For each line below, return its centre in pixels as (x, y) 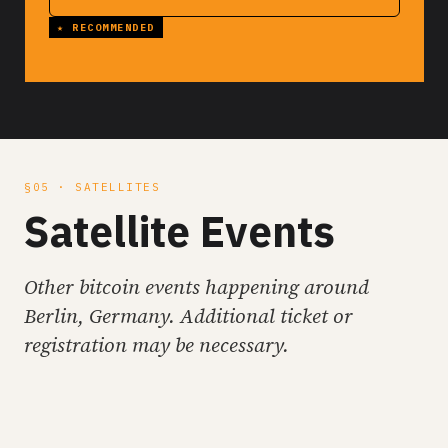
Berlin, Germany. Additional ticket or (188, 316)
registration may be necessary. (156, 345)
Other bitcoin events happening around (196, 287)
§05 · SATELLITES (92, 187)
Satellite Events (179, 231)
